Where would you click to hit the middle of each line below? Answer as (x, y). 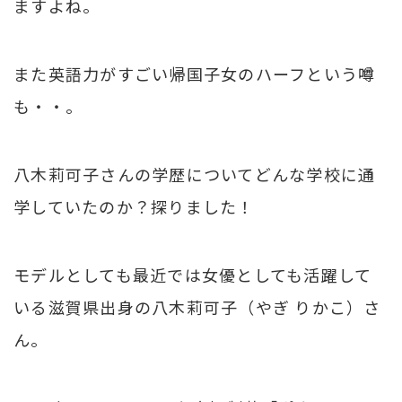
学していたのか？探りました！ (134, 206)
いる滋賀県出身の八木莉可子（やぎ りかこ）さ (197, 306)
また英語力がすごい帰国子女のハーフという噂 (195, 73)
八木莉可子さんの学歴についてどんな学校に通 (195, 174)
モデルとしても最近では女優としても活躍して (193, 274)
